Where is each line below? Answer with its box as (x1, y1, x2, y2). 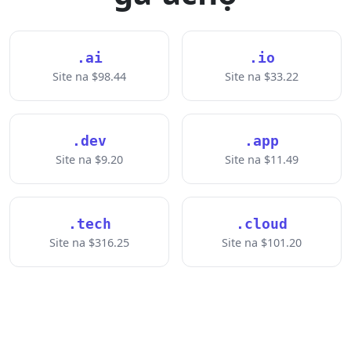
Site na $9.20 (56, 152, 123, 167)
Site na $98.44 (52, 69, 126, 84)
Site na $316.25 (49, 235, 129, 250)
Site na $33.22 (225, 69, 299, 84)
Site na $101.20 (222, 235, 302, 250)
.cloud (236, 215, 288, 232)
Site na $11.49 (225, 152, 299, 167)
